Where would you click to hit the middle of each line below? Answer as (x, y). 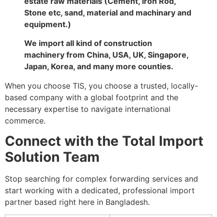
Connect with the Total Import (104, 141)
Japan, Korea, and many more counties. (99, 66)
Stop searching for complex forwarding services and (101, 179)
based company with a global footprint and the (92, 97)
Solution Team (52, 157)
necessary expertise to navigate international (88, 109)
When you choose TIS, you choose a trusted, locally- (101, 85)
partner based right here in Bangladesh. (77, 202)
